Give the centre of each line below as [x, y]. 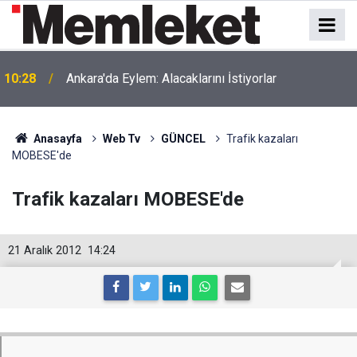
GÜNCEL [183, 139]
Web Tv [121, 139]
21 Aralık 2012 [45, 251]
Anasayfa [56, 139]
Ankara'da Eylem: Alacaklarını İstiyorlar [171, 78]
